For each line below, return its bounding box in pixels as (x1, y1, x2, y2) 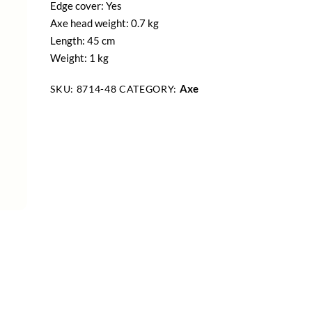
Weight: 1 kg (50, 51, 109, 64)
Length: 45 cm (50, 33, 116, 47)
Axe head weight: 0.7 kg (50, 16, 159, 29)
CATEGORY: (119, 84, 180, 95)
